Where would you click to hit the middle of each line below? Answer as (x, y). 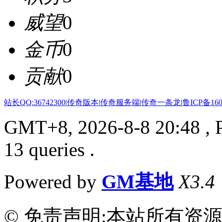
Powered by (53, 182)
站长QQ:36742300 (35, 103)
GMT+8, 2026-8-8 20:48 (102, 127)
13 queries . (49, 150)
